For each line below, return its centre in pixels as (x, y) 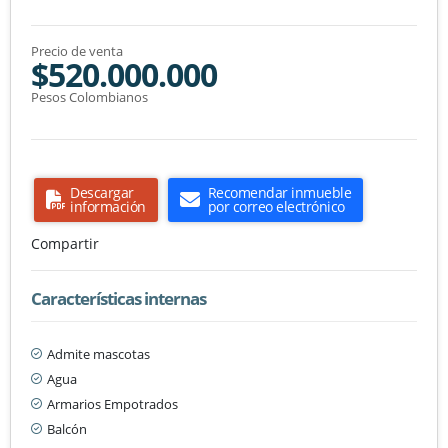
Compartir (65, 243)
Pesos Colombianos (89, 96)
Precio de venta (77, 50)
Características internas (118, 298)
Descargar (102, 192)
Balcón (67, 428)
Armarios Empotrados (112, 403)
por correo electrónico (276, 206)
